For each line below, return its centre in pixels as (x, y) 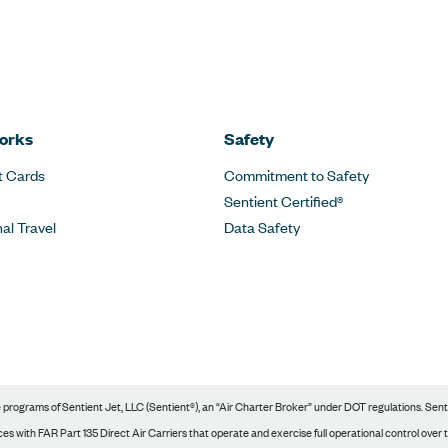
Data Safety (262, 226)
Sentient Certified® (283, 200)
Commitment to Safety (296, 174)
